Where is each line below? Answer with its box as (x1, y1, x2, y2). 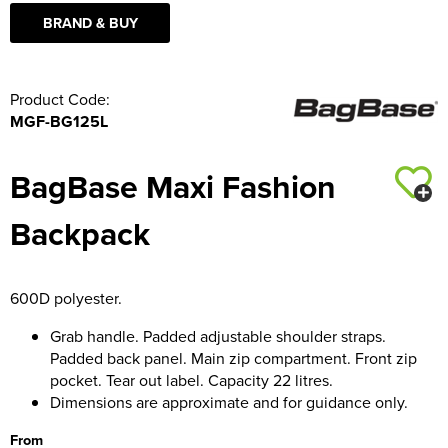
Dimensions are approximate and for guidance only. (50, 390, 408, 413)
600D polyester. (10, 286, 122, 309)
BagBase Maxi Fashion (10, 162, 336, 210)
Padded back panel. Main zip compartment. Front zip (50, 346, 417, 369)
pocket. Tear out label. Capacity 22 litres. (50, 368, 333, 391)
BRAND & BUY (42, 11, 138, 33)
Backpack (10, 209, 150, 257)
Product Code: (10, 87, 110, 110)
